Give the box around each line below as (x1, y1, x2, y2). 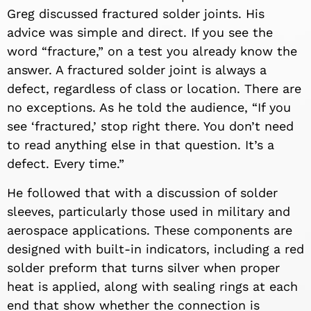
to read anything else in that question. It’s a (7, 137, 274, 153)
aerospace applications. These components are (7, 222, 292, 237)
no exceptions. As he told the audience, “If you (7, 100, 291, 115)
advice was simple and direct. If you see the (7, 25, 273, 40)
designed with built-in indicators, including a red (7, 241, 304, 256)
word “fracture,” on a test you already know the (7, 44, 297, 59)
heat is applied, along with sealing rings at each (7, 278, 298, 294)
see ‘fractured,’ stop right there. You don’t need (7, 119, 294, 134)
